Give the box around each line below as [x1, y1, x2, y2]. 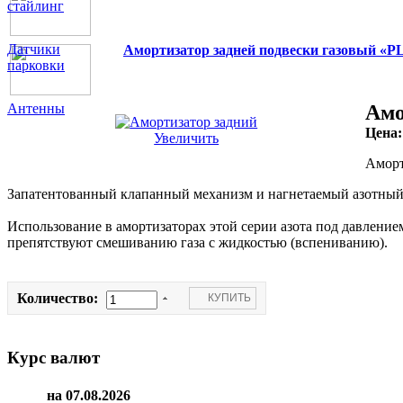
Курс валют [7, 348, 100, 368]
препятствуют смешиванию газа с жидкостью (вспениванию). [7, 235, 388, 251]
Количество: [17, 290, 102, 306]
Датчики [7, 41, 60, 58]
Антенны [7, 101, 65, 117]
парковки [7, 58, 65, 74]
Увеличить [154, 130, 219, 147]
